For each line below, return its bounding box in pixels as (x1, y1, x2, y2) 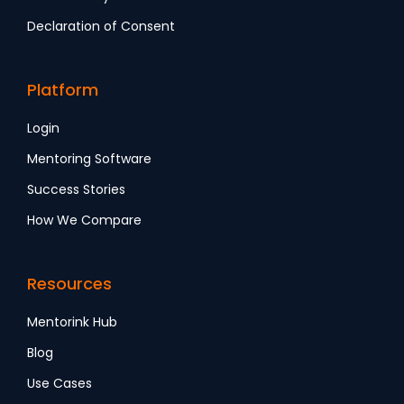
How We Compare (27, 211, 142, 230)
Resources (27, 272, 112, 296)
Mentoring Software (27, 150, 151, 169)
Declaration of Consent (27, 17, 175, 36)
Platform (27, 78, 98, 102)
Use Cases (27, 374, 92, 393)
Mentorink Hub (27, 313, 117, 332)
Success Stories (27, 180, 125, 199)
